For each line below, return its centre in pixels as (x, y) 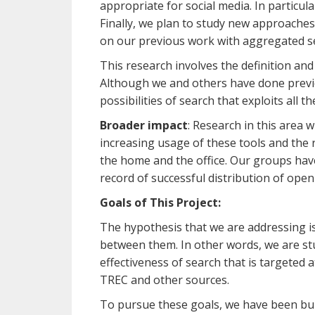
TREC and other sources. (165, 280)
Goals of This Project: (160, 202)
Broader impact (144, 125)
